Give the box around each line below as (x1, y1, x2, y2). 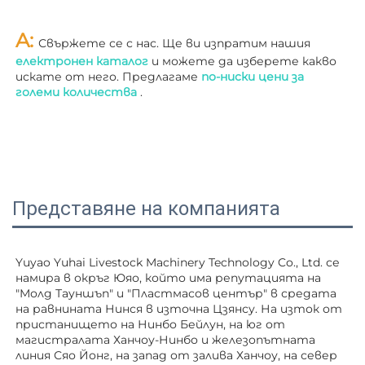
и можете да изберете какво (152, 54, 336, 69)
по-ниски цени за (201, 69, 304, 85)
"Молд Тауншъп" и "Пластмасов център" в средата (15, 286, 336, 301)
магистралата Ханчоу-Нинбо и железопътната (15, 332, 315, 348)
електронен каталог (15, 54, 152, 69)
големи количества (15, 85, 140, 100)
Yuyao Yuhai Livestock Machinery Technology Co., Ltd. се (15, 255, 340, 270)
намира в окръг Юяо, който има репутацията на (15, 270, 321, 286)
